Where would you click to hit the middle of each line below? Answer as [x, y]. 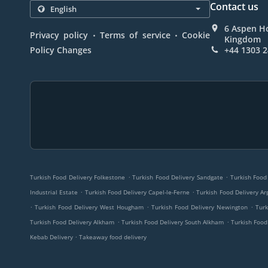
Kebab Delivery [52, 237]
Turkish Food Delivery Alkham [72, 222]
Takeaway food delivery [113, 237]
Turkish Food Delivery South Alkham [173, 222]
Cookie [196, 35]
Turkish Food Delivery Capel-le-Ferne [137, 192]
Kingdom [243, 39]
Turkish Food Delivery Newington [199, 207]
